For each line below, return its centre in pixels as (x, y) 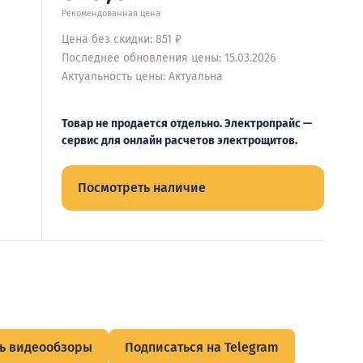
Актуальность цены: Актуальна (142, 77)
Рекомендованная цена (111, 13)
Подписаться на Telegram (202, 347)
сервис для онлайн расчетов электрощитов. (179, 141)
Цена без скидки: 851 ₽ (122, 39)
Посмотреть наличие (142, 188)
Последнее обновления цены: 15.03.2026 (169, 58)
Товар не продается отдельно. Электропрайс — (187, 124)
